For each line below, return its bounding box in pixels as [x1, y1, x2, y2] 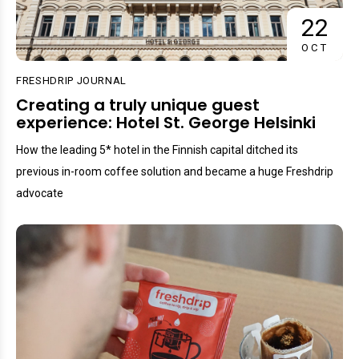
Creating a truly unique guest [16, 93, 260, 116]
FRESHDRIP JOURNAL [16, 74, 127, 87]
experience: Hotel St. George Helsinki [16, 111, 316, 134]
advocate [16, 186, 63, 200]
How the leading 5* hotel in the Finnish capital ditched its [16, 143, 298, 156]
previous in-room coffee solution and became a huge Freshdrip [16, 164, 333, 178]
